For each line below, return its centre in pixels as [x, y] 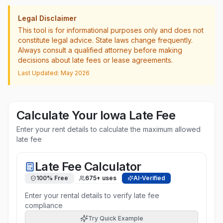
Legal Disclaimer [47, 18]
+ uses [107, 178]
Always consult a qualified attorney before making [100, 50]
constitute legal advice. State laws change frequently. [105, 40]
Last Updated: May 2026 [54, 73]
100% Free [52, 178]
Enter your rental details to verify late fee [92, 195]
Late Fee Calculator [88, 167]
